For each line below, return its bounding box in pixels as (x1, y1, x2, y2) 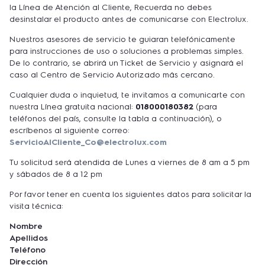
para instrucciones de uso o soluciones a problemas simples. (9, 46, 244, 57)
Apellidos (9, 233, 48, 244)
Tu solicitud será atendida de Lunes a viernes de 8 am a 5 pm (9, 157, 250, 168)
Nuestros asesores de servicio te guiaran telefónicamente (9, 34, 235, 45)
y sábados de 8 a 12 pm (9, 169, 102, 180)
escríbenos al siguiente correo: (9, 125, 130, 136)
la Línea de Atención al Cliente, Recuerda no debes (9, 2, 212, 13)
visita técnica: (9, 201, 63, 212)
